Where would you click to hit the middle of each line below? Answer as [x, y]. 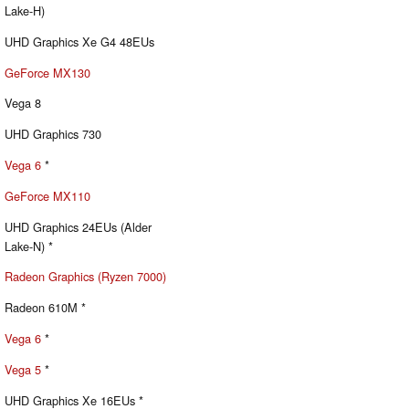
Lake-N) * [29, 246]
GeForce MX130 [47, 72]
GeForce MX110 [47, 195]
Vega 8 [23, 103]
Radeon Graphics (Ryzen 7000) [85, 277]
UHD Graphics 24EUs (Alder [78, 226]
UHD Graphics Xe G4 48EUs [79, 41]
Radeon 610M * [45, 308]
